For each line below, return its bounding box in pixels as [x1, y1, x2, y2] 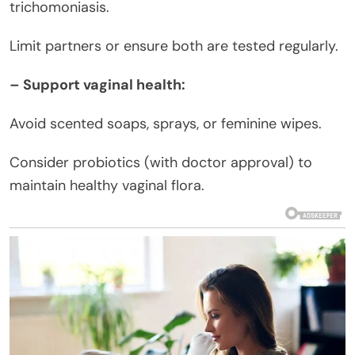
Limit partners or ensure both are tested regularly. [10, 36, 338, 55]
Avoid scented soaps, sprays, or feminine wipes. [10, 113, 322, 133]
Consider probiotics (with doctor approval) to [10, 152, 312, 172]
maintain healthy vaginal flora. [10, 175, 204, 195]
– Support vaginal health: [10, 74, 185, 94]
